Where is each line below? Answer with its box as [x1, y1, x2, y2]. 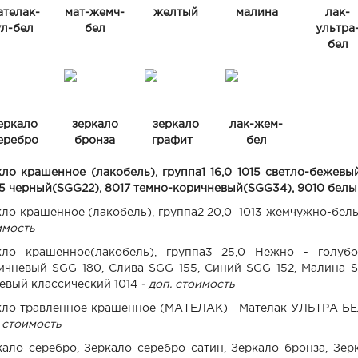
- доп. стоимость [141, 279, 235, 289]
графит [152, 135, 199, 145]
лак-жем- [229, 119, 283, 129]
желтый [153, 7, 199, 18]
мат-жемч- [65, 7, 125, 18]
